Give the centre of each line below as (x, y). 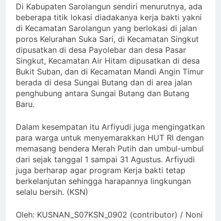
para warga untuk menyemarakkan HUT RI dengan (110, 137)
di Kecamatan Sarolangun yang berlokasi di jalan (106, 28)
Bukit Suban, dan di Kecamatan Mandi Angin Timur (110, 71)
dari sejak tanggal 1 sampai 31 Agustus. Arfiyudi (105, 159)
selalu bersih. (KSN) (52, 192)
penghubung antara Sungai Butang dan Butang (103, 93)
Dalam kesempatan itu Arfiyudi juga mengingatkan (110, 127)
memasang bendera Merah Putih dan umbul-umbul (110, 148)
